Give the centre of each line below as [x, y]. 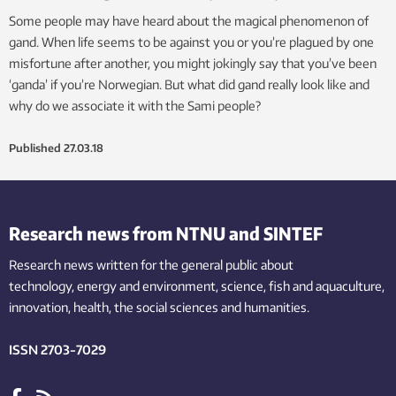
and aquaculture [337, 286]
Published [35, 148]
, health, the [101, 307]
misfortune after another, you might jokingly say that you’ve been [193, 63]
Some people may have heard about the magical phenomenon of [189, 20]
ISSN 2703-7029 [57, 349]
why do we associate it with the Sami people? [135, 105]
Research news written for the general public [133, 264]
